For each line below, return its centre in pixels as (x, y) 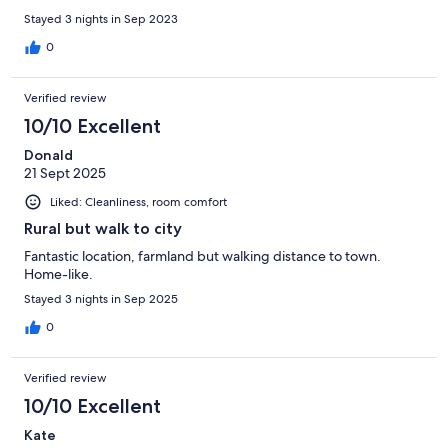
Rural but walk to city (103, 229)
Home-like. (58, 274)
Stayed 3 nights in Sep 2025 (101, 299)
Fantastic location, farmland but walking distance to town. (202, 256)
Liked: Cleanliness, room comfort (138, 201)
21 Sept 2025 (65, 172)
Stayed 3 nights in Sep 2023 (101, 18)
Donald (48, 154)
